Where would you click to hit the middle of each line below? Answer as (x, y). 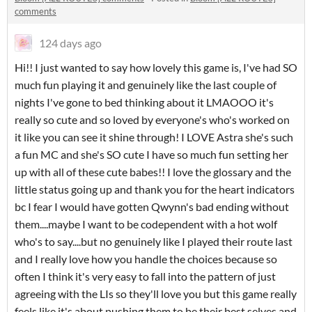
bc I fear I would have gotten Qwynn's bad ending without (152, 207)
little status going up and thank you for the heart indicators (155, 189)
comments (36, 11)
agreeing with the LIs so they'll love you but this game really (156, 294)
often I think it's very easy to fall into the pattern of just (145, 276)
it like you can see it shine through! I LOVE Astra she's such (154, 137)
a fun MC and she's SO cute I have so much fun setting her (151, 155)
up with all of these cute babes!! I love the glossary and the (153, 172)
